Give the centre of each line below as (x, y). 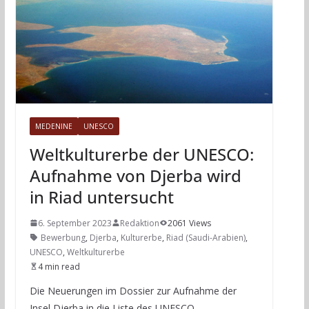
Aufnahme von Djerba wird (135, 175)
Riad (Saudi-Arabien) (206, 237)
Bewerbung (63, 237)
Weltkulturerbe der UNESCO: (141, 154)
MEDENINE (53, 126)
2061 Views (189, 223)
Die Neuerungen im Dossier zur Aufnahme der (133, 290)
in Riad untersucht (101, 197)
